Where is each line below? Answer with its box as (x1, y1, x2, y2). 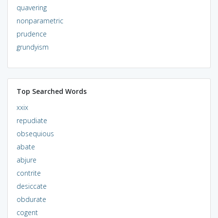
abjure (16, 155, 36, 164)
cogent (16, 207, 38, 217)
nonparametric (16, 16, 63, 25)
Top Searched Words (16, 86, 87, 96)
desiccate (16, 181, 47, 191)
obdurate (16, 194, 46, 204)
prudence (16, 29, 47, 38)
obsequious (16, 128, 54, 138)
